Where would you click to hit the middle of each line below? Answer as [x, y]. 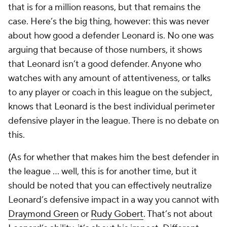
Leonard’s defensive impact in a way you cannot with [113, 200]
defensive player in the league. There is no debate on [113, 121]
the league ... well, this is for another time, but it [103, 172]
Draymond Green [43, 214]
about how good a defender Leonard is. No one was [111, 36]
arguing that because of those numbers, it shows [105, 50]
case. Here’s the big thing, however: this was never [109, 22]
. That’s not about [178, 214]
